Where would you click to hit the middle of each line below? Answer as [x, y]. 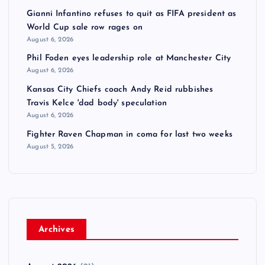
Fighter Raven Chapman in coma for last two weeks [130, 134]
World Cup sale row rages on [85, 27]
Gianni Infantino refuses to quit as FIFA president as [132, 14]
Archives [57, 230]
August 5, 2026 [50, 146]
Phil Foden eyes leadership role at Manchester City [129, 59]
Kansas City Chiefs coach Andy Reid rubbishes [120, 90]
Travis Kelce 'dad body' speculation [97, 104]
